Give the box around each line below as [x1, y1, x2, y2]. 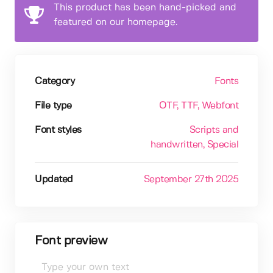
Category [35, 76, 74, 86]
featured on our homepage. [54, 17, 177, 27]
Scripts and [189, 125, 238, 135]
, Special [202, 140, 238, 149]
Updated [35, 174, 73, 184]
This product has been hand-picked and [54, 2, 236, 12]
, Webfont [197, 101, 238, 110]
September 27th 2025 [143, 174, 238, 184]
